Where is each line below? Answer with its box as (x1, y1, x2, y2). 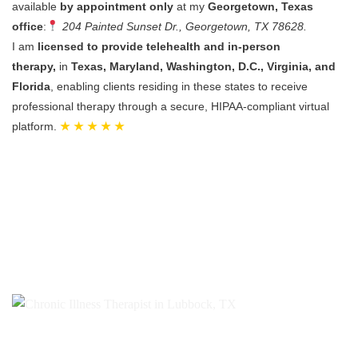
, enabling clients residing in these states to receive (50, 80, 308, 93)
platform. (12, 120, 60, 133)
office (12, 20, 43, 34)
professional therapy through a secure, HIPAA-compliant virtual (12, 100, 329, 113)
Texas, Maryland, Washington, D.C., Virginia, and (71, 60, 336, 74)
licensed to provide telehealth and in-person (38, 40, 280, 54)
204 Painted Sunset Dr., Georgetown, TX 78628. (62, 20, 308, 34)
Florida (12, 80, 50, 93)
